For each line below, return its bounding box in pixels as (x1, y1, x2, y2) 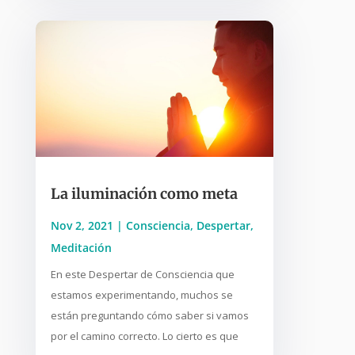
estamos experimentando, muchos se (50, 287, 233, 302)
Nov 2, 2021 (50, 217, 113, 233)
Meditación (50, 239, 112, 255)
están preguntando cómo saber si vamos (50, 307, 249, 323)
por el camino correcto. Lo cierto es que (50, 328, 239, 343)
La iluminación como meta (50, 184, 238, 203)
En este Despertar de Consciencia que (50, 266, 235, 281)
